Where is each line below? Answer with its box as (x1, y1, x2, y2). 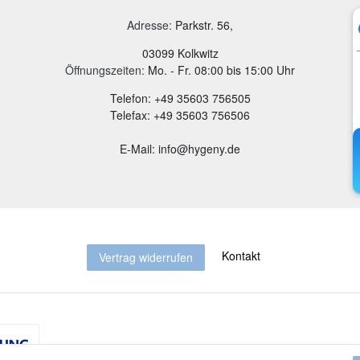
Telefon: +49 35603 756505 (109, 89, 251, 106)
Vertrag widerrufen (98, 248, 193, 265)
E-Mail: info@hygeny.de (120, 140, 240, 157)
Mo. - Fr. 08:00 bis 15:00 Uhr (145, 61, 295, 78)
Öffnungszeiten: (65, 61, 145, 78)
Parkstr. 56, (175, 16, 233, 33)
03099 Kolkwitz (141, 44, 219, 61)
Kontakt (221, 247, 260, 264)
